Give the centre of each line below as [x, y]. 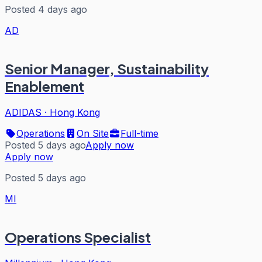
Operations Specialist [78, 237]
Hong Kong [75, 112]
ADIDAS [23, 112]
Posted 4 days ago [46, 10]
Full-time [139, 133]
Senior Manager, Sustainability [107, 69]
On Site [93, 133]
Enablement [44, 86]
